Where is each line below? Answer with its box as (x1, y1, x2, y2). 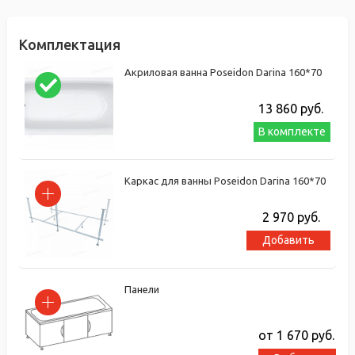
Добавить (262, 233, 315, 246)
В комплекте (258, 124, 326, 138)
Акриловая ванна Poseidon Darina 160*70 (124, 66, 322, 78)
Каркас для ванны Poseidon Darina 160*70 (124, 174, 326, 186)
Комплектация (19, 36, 120, 52)
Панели (124, 283, 159, 295)
